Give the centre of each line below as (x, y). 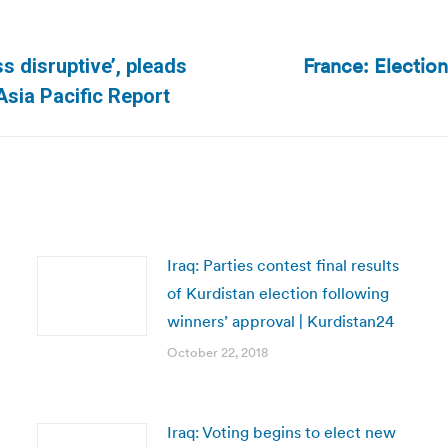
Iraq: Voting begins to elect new (281, 432)
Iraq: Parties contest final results (282, 265)
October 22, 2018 (217, 352)
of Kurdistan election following (277, 293)
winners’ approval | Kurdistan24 (280, 321)
